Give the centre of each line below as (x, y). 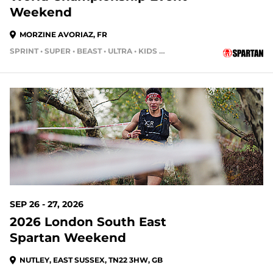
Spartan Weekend (68, 238)
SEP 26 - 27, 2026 (47, 204)
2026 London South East (88, 222)
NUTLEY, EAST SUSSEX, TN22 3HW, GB (91, 260)
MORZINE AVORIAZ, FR (63, 34)
